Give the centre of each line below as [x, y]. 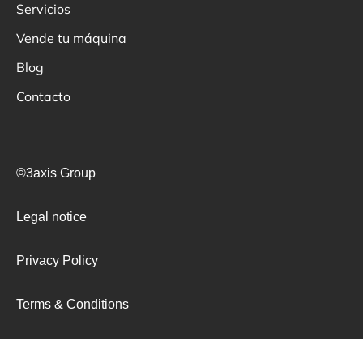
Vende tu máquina [71, 38]
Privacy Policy [57, 261]
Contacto [43, 97]
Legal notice [51, 217]
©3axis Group [56, 173]
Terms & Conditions [73, 305]
